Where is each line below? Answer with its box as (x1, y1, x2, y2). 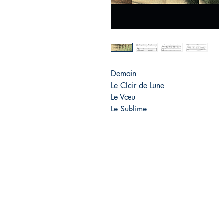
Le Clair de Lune (111, 80, 164, 91)
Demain (111, 68, 136, 79)
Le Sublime (111, 104, 147, 114)
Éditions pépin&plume (92, 173, 169, 183)
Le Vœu (111, 92, 135, 103)
